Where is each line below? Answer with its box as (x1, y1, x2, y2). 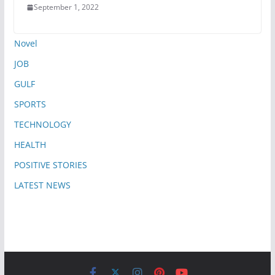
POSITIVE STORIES (14, 159, 87, 171)
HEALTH (14, 139, 46, 151)
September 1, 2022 (33, 2, 99, 13)
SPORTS (14, 98, 46, 110)
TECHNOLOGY (14, 118, 71, 131)
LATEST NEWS (14, 179, 71, 192)
